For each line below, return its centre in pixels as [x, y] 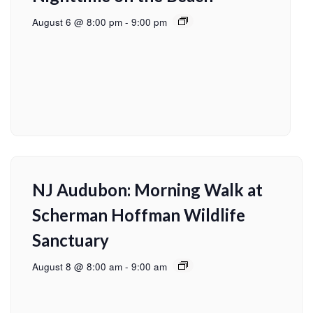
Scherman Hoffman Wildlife [139, 215]
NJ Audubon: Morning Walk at [147, 190]
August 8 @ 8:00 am [77, 267]
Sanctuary [71, 240]
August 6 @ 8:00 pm [77, 22]
